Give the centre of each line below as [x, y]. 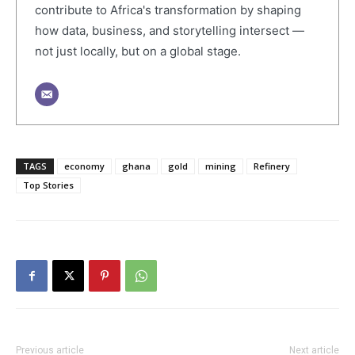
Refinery [272, 166]
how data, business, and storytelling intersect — [169, 31]
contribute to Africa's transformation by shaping [168, 10]
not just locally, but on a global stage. [137, 52]
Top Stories [48, 185]
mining [221, 166]
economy [84, 166]
